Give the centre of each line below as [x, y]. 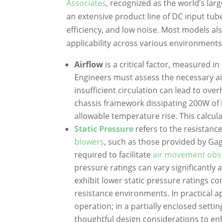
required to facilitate [114, 154]
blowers [89, 141]
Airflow [89, 64]
